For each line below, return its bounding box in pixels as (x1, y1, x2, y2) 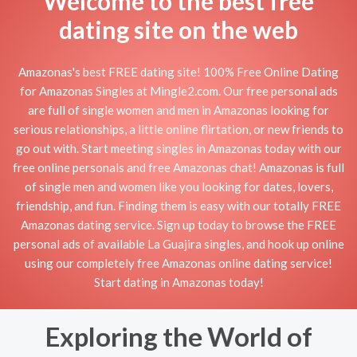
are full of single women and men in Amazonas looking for (28, 102, 329, 117)
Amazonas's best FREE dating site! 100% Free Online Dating (18, 64, 339, 79)
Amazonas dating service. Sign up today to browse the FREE (21, 217, 336, 232)
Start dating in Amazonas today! (93, 274, 264, 289)
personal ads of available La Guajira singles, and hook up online (13, 236, 344, 251)
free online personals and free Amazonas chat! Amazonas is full (13, 159, 344, 175)
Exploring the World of (45, 320, 312, 352)
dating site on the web (59, 15, 298, 44)
